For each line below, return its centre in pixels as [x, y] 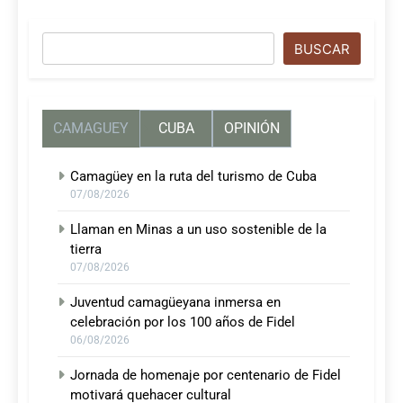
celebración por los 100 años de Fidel [183, 322]
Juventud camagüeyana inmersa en [175, 303]
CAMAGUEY [91, 129]
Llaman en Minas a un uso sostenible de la [198, 230]
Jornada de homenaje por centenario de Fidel [206, 376]
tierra [86, 250]
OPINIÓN [252, 129]
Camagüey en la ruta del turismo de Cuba [193, 177]
